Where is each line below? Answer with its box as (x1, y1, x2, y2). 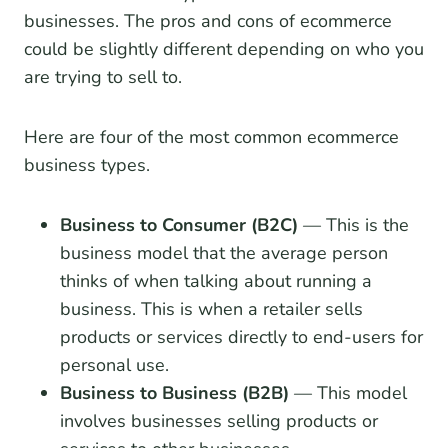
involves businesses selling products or (60, 409, 378, 434)
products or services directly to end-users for (60, 325, 423, 350)
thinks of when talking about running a (60, 269, 372, 294)
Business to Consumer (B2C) (60, 213, 298, 238)
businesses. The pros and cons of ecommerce (24, 9, 392, 34)
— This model (289, 381, 407, 406)
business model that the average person (60, 241, 388, 266)
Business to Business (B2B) (60, 381, 289, 406)
